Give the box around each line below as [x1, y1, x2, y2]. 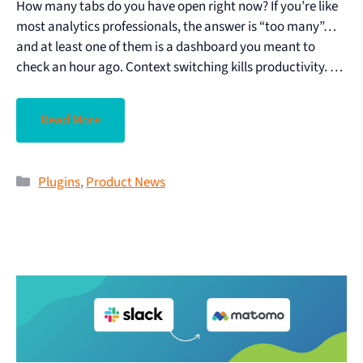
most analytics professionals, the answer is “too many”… [16, 16, 336, 36]
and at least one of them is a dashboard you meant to [16, 36, 315, 57]
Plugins [38, 173, 81, 193]
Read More [41, 110, 100, 130]
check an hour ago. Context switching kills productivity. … [16, 57, 343, 77]
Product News [86, 173, 166, 193]
